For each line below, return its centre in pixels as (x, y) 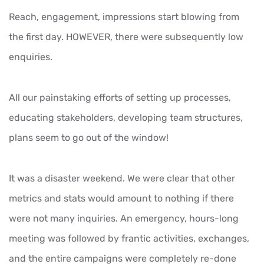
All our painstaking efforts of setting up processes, (120, 97)
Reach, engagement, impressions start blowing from (124, 16)
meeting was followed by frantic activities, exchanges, (129, 238)
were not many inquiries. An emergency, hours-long (124, 218)
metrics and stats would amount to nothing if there (121, 198)
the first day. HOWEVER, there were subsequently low (126, 37)
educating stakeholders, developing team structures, (126, 117)
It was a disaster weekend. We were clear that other (122, 178)
